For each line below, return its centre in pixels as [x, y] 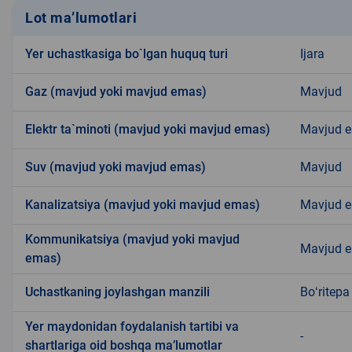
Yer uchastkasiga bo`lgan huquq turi [126, 54]
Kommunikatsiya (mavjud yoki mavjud [132, 240]
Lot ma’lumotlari [81, 17]
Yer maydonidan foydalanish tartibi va [132, 327]
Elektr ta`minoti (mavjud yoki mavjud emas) [148, 130]
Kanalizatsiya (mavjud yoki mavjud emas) [143, 205]
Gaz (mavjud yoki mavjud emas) [116, 92]
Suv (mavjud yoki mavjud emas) [115, 167]
